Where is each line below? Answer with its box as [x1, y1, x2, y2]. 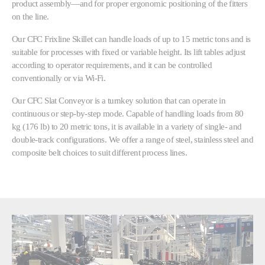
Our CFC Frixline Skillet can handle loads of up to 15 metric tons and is [12, 33, 251, 44]
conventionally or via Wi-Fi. [12, 72, 106, 83]
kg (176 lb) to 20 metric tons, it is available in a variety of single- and [12, 121, 242, 131]
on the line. [12, 11, 49, 21]
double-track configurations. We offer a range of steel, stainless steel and [12, 134, 253, 144]
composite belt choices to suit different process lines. [12, 147, 187, 157]
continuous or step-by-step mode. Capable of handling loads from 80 [12, 108, 244, 118]
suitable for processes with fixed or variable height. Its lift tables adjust [12, 46, 245, 57]
